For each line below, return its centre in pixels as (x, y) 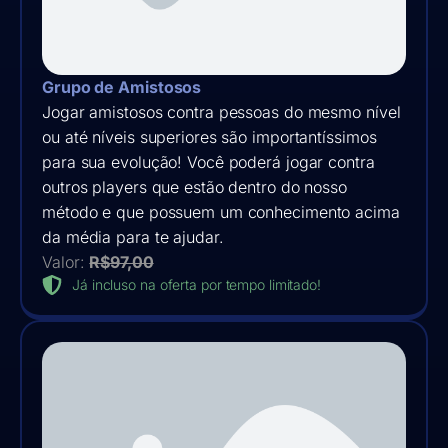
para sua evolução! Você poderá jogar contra (208, 161)
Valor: (66, 261)
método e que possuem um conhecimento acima (221, 211)
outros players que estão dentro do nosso (194, 186)
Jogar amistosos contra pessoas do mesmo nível (221, 111)
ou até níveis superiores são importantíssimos (209, 136)
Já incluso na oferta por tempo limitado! (196, 285)
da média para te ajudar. (133, 236)
